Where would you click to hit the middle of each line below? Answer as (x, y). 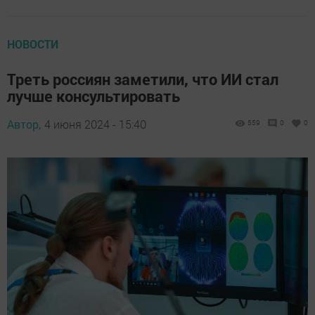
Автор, (24, 124)
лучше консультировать (94, 96)
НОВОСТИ (33, 44)
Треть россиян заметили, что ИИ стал (143, 79)
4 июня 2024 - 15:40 (95, 124)
